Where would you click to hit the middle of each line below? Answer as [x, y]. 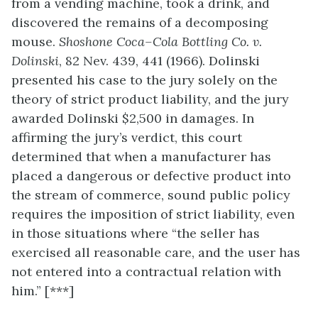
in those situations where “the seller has [136, 233]
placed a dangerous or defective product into [151, 175]
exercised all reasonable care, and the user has [156, 252]
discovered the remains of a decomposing [140, 22]
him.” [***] [43, 290]
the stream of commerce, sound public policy [151, 194]
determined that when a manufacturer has [141, 156]
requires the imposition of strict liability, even [153, 214]
